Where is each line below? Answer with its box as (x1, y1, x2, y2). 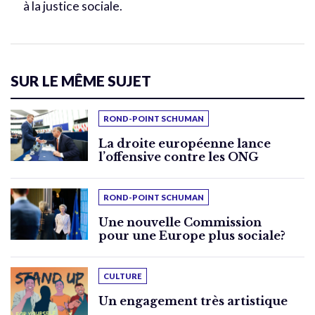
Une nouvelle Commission (98, 214, 262, 229)
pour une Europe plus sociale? (98, 228, 285, 243)
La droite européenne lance (98, 136, 271, 150)
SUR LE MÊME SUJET (11, 71, 151, 89)
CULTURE (103, 271, 142, 281)
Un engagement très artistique (98, 294, 288, 309)
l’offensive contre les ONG (98, 149, 259, 164)
